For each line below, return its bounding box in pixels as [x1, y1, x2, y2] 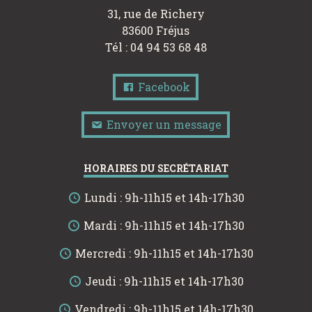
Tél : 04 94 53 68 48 [104, 39, 207, 54]
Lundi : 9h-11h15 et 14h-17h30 [81, 189, 244, 205]
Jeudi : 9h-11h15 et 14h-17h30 [81, 273, 244, 288]
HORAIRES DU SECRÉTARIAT [83, 161, 228, 175]
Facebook [135, 79, 191, 94]
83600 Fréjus [122, 22, 190, 38]
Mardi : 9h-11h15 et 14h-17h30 [81, 217, 245, 233]
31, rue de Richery [107, 6, 205, 21]
